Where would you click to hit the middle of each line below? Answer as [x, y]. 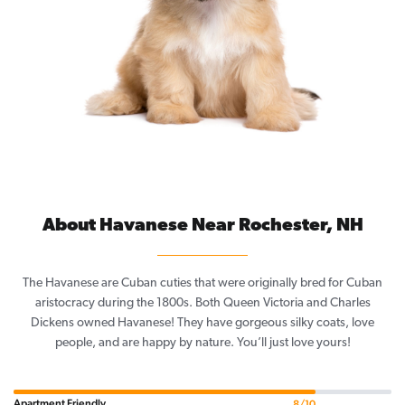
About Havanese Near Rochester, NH [202, 226]
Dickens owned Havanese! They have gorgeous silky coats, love [202, 324]
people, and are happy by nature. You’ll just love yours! [202, 344]
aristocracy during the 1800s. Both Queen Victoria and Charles [202, 304]
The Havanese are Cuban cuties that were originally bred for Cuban [202, 284]
